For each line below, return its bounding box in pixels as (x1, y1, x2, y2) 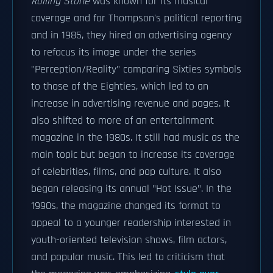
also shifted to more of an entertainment (31, 114, 214, 127)
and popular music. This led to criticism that (31, 250, 225, 264)
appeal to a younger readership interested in (31, 216, 231, 230)
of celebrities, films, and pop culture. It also (31, 165, 221, 179)
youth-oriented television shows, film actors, (31, 233, 227, 247)
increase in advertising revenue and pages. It (31, 97, 230, 110)
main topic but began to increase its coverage (31, 148, 235, 161)
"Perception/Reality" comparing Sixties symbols (31, 63, 241, 76)
